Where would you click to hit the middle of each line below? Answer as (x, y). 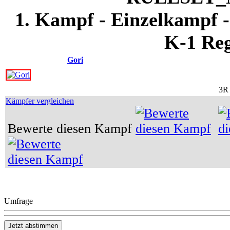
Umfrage (18, 201)
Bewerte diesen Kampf (72, 129)
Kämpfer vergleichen (40, 101)
